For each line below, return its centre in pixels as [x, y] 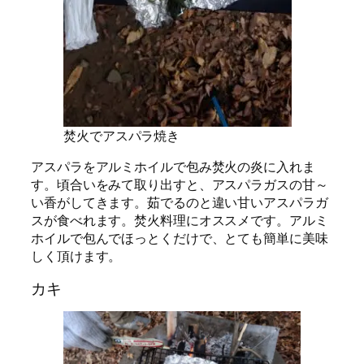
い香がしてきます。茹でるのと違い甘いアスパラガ [180, 203]
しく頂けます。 [76, 256]
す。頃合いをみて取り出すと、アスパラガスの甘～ [180, 185]
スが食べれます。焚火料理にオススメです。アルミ [180, 221]
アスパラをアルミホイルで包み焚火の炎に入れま [173, 167]
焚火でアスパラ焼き [122, 136]
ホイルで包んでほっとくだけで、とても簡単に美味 [180, 238]
